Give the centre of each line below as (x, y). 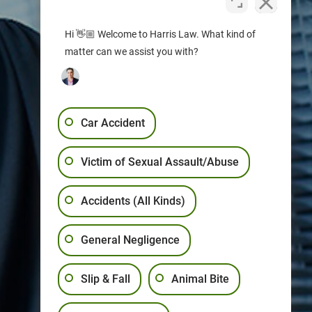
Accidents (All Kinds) (133, 201)
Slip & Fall (106, 279)
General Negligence (130, 240)
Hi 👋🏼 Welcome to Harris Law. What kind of (160, 34)
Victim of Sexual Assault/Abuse (160, 162)
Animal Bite (200, 279)
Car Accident (113, 123)
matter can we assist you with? (132, 52)
